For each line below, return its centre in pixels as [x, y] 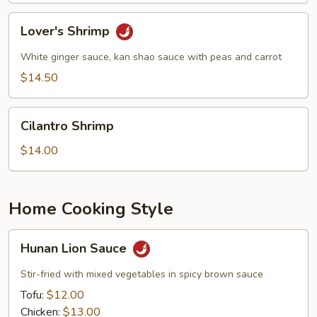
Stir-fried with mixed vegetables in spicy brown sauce [142, 274]
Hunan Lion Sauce [75, 249]
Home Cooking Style [91, 209]
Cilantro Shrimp [67, 126]
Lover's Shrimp [67, 31]
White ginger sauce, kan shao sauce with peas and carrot [151, 57]
